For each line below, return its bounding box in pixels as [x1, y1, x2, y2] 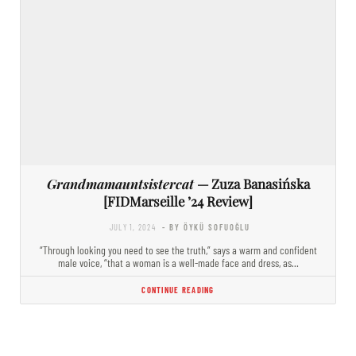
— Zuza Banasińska [193, 174, 310, 192]
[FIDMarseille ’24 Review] [103, 192, 253, 210]
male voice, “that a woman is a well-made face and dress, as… [57, 255, 299, 269]
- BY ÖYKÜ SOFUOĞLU [162, 221, 251, 232]
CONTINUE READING [141, 284, 215, 295]
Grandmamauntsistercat [46, 174, 194, 192]
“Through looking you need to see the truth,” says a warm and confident [39, 242, 317, 257]
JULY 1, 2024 [109, 221, 156, 232]
